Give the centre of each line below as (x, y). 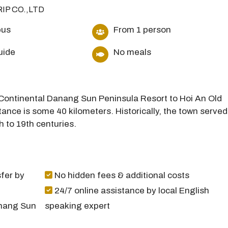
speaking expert (78, 206)
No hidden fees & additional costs (121, 175)
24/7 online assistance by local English (131, 191)
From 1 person (142, 30)
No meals (132, 52)
